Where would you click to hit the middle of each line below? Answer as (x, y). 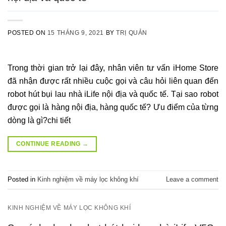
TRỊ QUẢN (132, 33)
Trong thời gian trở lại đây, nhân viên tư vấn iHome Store (113, 68)
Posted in (22, 180)
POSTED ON (27, 33)
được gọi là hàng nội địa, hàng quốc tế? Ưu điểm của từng (113, 107)
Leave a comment (192, 180)
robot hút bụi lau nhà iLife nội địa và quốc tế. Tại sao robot (113, 94)
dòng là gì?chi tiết (39, 120)
